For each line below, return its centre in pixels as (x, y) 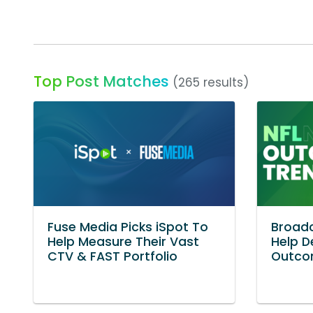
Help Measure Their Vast (123, 241)
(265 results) (211, 82)
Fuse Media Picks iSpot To (128, 227)
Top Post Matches (101, 81)
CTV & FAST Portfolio (112, 256)
